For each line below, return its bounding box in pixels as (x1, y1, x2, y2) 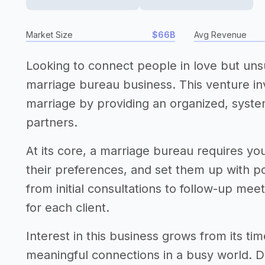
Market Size (26, 30, 73, 40)
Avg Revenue (194, 30, 247, 40)
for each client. (26, 201, 109, 215)
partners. (26, 115, 77, 130)
